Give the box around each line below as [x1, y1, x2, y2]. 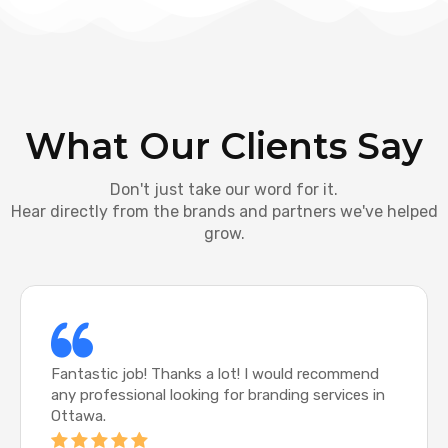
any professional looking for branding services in [51, 386, 385, 405]
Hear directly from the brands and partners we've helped [10, 202, 438, 222]
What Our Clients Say [25, 124, 423, 169]
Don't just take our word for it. [110, 180, 338, 200]
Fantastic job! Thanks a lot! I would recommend [51, 365, 379, 384]
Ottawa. [51, 407, 106, 426]
